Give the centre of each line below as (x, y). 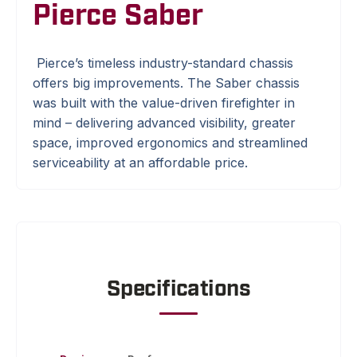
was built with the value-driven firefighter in (164, 102)
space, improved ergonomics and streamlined (170, 142)
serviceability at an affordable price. (140, 162)
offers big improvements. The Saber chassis (166, 82)
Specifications (178, 289)
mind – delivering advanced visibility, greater (164, 122)
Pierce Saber (118, 16)
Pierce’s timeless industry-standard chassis (165, 63)
